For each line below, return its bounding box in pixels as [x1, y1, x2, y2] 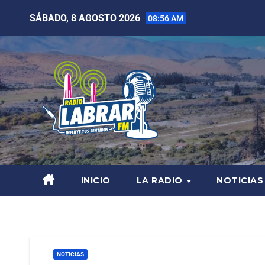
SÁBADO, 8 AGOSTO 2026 [30, 12, 143, 24]
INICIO [80, 175, 111, 186]
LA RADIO [136, 175, 185, 186]
